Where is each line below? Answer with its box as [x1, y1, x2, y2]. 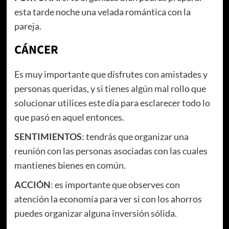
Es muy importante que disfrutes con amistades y [14, 68, 208, 80]
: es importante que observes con [50, 178, 180, 190]
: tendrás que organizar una [81, 130, 189, 142]
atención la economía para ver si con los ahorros [14, 193, 202, 204]
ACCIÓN [14, 178, 51, 190]
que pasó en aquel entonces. [14, 111, 124, 123]
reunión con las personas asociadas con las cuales [14, 145, 208, 156]
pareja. [14, 20, 43, 32]
